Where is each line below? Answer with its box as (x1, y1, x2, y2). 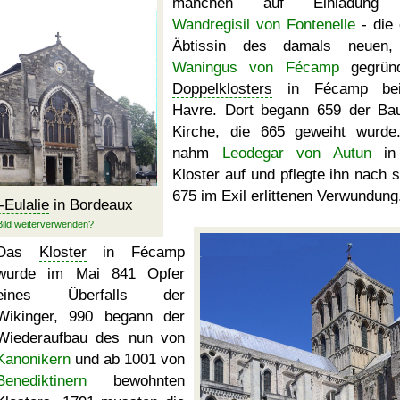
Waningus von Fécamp (172, 59, 339, 76)
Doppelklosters (172, 80, 272, 97)
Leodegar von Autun (221, 145, 371, 162)
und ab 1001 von (71, 351, 185, 368)
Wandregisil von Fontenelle (172, 16, 355, 33)
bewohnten (87, 372, 185, 389)
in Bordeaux (49, 196, 133, 213)
